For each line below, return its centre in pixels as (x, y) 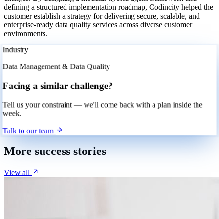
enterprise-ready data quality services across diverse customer (98, 24)
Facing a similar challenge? (58, 86)
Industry (16, 50)
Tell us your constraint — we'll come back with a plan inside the (103, 105)
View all (18, 172)
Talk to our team (30, 131)
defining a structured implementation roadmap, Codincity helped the (109, 7)
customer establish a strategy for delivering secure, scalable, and (102, 16)
